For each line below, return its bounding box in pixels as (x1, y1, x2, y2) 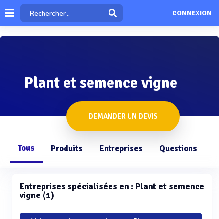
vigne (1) (20, 190, 54, 200)
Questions (159, 143, 197, 153)
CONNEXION (172, 9, 212, 18)
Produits (51, 143, 83, 153)
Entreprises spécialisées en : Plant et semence (20, 181, 204, 192)
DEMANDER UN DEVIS (88, 112, 158, 121)
